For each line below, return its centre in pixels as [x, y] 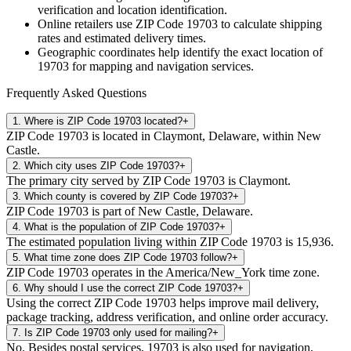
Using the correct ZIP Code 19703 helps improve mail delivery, [163, 302]
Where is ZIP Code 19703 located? [103, 121]
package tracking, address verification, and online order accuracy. [167, 317]
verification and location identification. [132, 9]
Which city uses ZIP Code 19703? [102, 165]
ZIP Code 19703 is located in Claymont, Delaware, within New [164, 136]
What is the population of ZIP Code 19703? [122, 226]
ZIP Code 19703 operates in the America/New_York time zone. [163, 272]
